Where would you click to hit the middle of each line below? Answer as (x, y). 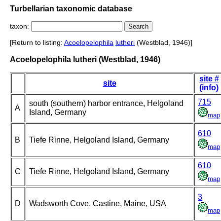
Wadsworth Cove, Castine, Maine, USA (98, 204)
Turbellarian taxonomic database (71, 8)
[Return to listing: (37, 43)
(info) (209, 88)
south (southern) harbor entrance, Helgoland (106, 104)
